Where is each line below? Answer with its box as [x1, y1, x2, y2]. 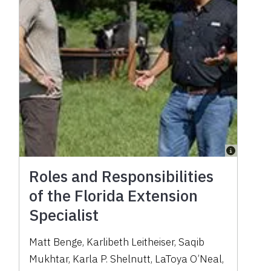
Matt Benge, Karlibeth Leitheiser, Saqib [29, 235, 205, 249]
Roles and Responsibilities [29, 166, 214, 186]
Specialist [29, 204, 99, 225]
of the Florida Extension [29, 185, 198, 206]
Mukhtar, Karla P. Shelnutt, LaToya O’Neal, [29, 252, 224, 266]
